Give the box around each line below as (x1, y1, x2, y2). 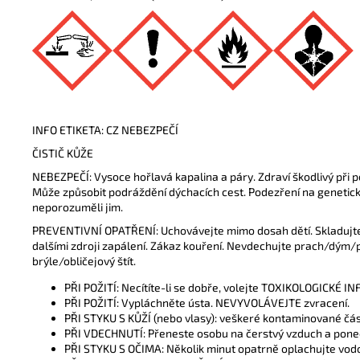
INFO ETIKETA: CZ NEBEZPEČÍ (32, 123, 178, 137)
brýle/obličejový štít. (32, 254, 136, 268)
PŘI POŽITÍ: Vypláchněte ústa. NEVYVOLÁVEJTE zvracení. (64, 296, 350, 309)
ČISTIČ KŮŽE (32, 146, 93, 160)
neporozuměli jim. (32, 200, 123, 214)
